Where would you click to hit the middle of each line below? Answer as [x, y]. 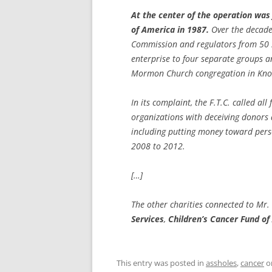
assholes [221, 263]
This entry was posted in [161, 263]
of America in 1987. [170, 29]
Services [148, 219]
